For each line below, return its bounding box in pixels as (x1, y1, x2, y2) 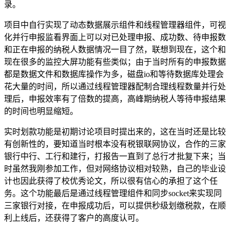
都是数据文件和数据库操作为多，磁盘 (4, 69, 144, 79)
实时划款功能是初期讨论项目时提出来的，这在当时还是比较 (4, 127, 226, 136)
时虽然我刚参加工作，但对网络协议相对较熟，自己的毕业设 (4, 164, 226, 173)
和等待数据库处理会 (150, 69, 224, 79)
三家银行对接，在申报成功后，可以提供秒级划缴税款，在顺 (4, 201, 226, 210)
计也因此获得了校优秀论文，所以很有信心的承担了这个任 (4, 176, 218, 185)
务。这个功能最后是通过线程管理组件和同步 (4, 188, 168, 198)
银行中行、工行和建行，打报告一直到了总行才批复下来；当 (4, 151, 226, 161)
